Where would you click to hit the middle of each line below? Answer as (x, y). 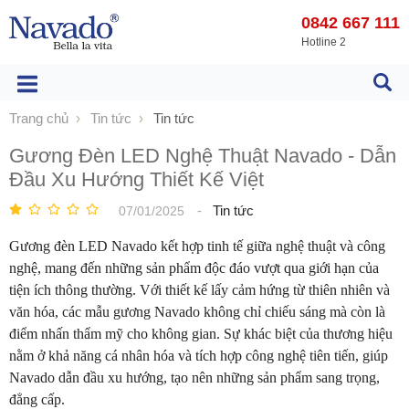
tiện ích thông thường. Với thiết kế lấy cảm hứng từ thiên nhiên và (199, 290)
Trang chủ (39, 118)
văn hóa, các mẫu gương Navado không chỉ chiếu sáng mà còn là (197, 312)
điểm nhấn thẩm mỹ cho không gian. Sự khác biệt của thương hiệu (201, 334)
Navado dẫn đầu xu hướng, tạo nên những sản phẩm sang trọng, (194, 378)
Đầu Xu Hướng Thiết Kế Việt (136, 179)
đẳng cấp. (37, 399)
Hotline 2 (324, 42)
